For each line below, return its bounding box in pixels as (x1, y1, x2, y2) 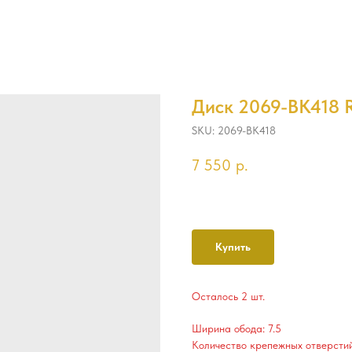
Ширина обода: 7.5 (192, 322, 281, 335)
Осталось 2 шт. (192, 290, 265, 303)
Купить (215, 240, 251, 254)
